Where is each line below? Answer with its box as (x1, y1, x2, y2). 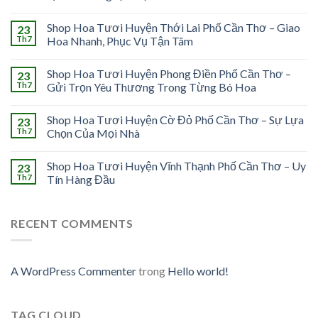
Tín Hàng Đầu (47, 172, 115, 186)
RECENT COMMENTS (11, 216, 133, 230)
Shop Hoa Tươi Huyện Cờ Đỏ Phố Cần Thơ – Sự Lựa (47, 112, 304, 126)
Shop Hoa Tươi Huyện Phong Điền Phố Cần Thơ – (47, 66, 291, 80)
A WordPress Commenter (11, 264, 136, 278)
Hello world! (168, 264, 229, 278)
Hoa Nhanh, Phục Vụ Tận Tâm (47, 33, 193, 48)
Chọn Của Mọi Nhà (47, 126, 140, 140)
